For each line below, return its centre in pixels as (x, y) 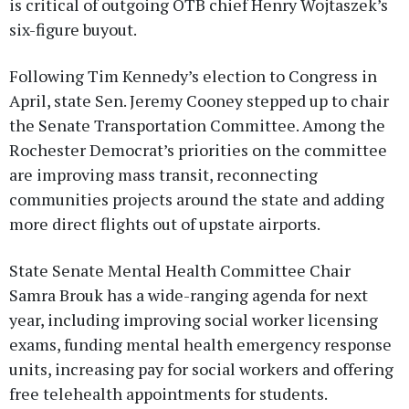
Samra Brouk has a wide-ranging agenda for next (189, 294)
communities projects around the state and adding (197, 199)
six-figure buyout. (73, 29)
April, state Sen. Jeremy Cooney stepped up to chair (199, 100)
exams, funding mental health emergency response (200, 344)
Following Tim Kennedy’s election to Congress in (193, 75)
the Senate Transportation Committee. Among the (197, 125)
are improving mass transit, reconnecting (163, 174)
